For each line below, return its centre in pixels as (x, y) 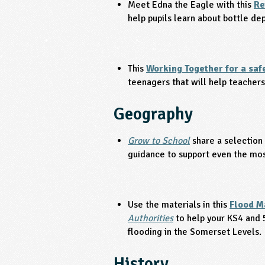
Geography (153, 114)
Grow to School (159, 141)
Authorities (151, 218)
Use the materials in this (179, 204)
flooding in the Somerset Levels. (195, 232)
